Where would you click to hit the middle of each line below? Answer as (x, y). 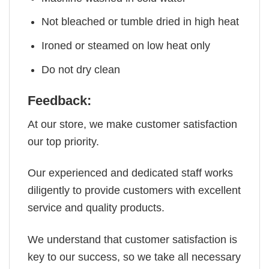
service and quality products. (96, 208)
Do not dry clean (81, 69)
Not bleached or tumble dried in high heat (141, 22)
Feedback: (59, 101)
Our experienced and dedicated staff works (130, 173)
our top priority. (63, 142)
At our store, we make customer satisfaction (132, 125)
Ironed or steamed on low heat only (126, 46)
